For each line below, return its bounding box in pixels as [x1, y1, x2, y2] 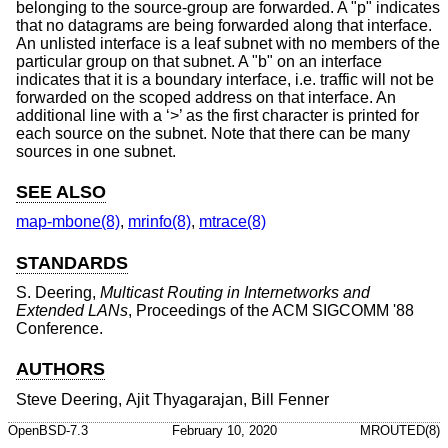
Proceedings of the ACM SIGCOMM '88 [136, 302, 414, 320]
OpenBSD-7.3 [8, 423, 88, 439]
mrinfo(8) [128, 213, 191, 231]
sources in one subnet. [16, 142, 176, 160]
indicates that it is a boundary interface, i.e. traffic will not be [16, 70, 434, 88]
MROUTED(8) [360, 423, 440, 439]
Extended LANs [16, 302, 128, 320]
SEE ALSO [16, 181, 106, 202]
